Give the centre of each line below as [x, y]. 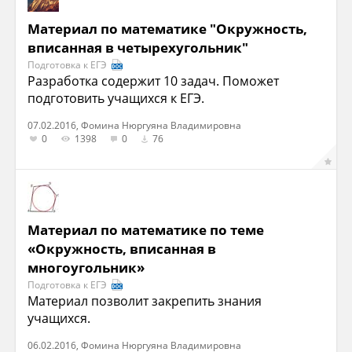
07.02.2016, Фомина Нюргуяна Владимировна [134, 126]
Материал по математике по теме [146, 230]
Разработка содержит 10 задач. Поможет [153, 81]
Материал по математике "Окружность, [167, 29]
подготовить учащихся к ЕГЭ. [116, 99]
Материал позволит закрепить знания [145, 301]
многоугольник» [86, 268]
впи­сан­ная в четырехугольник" [138, 48]
